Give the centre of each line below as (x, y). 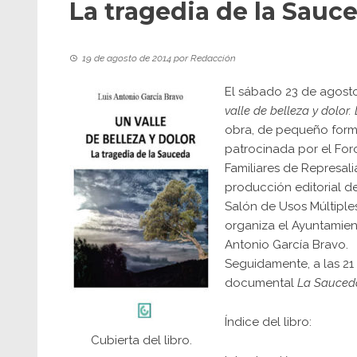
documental (261, 283)
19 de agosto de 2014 (127, 58)
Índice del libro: (268, 322)
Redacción (213, 58)
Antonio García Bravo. (286, 245)
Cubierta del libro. (141, 341)
